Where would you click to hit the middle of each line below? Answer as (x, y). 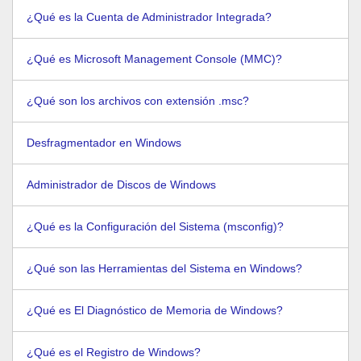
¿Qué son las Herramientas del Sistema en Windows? (164, 268)
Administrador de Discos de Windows (121, 185)
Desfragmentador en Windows (104, 143)
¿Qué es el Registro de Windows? (114, 352)
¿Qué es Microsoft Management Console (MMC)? (154, 59)
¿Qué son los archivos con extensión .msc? (138, 101)
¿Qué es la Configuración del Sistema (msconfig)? (155, 226)
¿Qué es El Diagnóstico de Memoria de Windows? (155, 310)
